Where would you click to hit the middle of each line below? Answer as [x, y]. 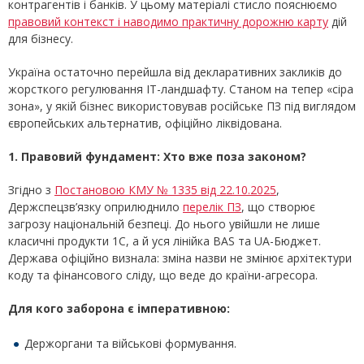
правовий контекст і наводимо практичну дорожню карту [168, 22]
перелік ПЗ [212, 207]
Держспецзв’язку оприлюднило [95, 207]
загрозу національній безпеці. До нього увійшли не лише [164, 224]
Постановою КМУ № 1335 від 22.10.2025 [165, 190]
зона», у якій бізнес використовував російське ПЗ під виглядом [182, 106]
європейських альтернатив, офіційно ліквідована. [145, 123]
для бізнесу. [41, 39]
